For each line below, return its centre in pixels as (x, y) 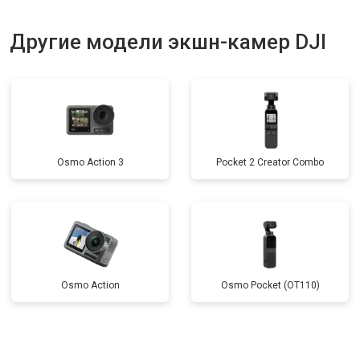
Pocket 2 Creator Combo (270, 162)
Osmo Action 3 (90, 162)
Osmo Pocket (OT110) (270, 285)
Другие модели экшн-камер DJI (168, 42)
